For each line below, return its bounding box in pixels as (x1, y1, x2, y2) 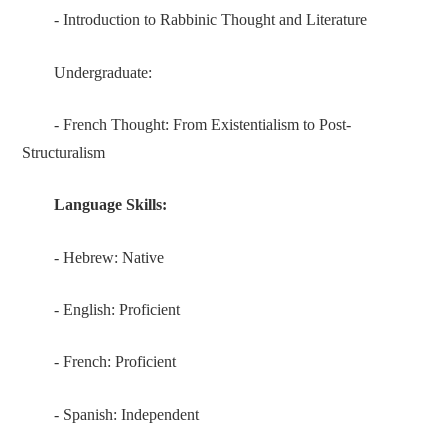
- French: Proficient (54, 353, 176, 372)
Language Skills (54, 196, 162, 215)
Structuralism (21, 143, 105, 162)
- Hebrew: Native (54, 248, 164, 267)
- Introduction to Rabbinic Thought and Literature (54, 11, 367, 30)
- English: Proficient (54, 301, 180, 320)
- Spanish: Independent (54, 405, 199, 424)
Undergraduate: (54, 63, 152, 82)
